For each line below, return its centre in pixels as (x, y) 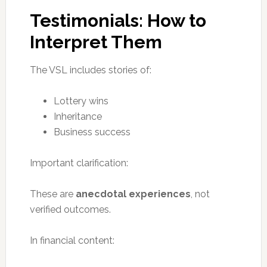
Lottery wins (81, 101)
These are (52, 194)
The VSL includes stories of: (90, 70)
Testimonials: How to (118, 20)
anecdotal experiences (133, 194)
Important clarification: (79, 163)
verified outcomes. (70, 209)
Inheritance (77, 116)
